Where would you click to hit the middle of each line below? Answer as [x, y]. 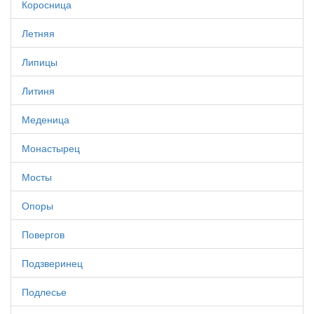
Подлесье [44, 292]
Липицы [40, 62]
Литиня [38, 91]
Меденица [46, 120]
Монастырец [51, 148]
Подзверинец [52, 263]
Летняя [38, 33]
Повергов [43, 234]
